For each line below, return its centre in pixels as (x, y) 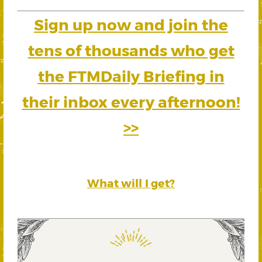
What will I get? (131, 183)
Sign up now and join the (131, 24)
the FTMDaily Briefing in (131, 75)
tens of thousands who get (131, 50)
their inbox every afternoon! (131, 101)
